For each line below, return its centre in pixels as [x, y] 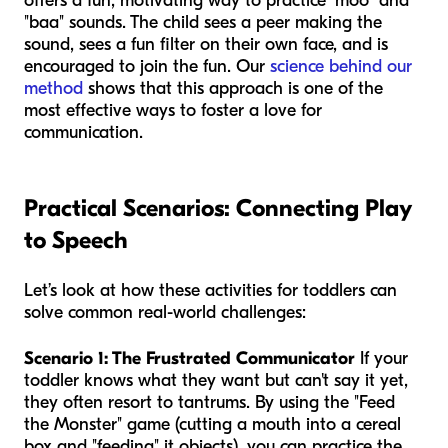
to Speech [76, 239]
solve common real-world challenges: [165, 312]
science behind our [341, 66]
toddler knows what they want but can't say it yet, [216, 380]
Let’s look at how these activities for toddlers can [210, 290]
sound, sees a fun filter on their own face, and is [206, 44]
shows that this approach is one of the [233, 88]
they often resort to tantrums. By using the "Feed [209, 402]
